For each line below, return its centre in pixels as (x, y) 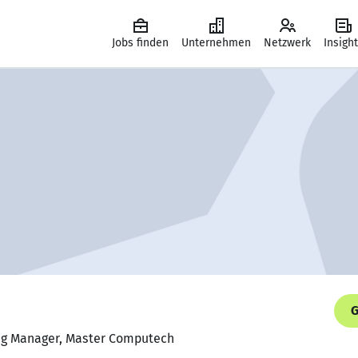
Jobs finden (140, 43)
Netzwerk (287, 43)
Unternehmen (216, 43)
